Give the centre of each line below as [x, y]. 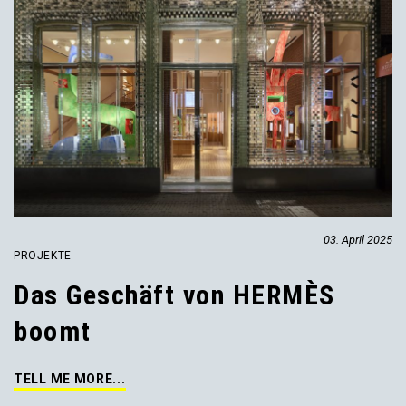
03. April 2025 [358, 240]
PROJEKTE [43, 256]
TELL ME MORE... [70, 379]
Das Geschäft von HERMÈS [174, 295]
